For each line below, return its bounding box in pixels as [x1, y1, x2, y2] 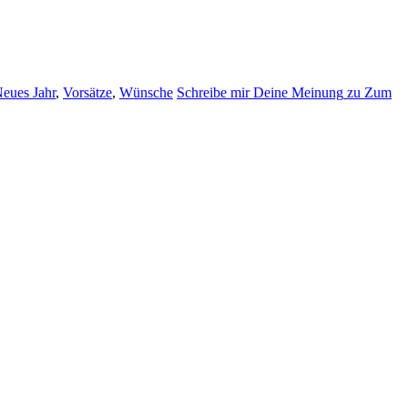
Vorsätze [63, 84, 112, 100]
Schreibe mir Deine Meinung [177, 84, 343, 100]
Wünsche [119, 84, 173, 100]
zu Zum [343, 84, 392, 100]
